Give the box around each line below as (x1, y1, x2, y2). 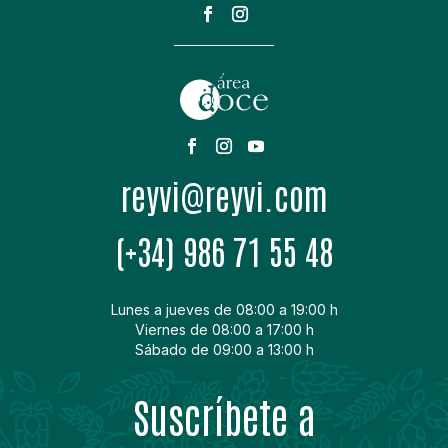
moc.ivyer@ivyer (120, 172, 328, 217)
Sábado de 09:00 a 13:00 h (134, 340, 314, 358)
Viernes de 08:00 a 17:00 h (134, 320, 314, 338)
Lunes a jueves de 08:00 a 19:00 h (110, 300, 338, 318)
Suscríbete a (133, 389, 315, 442)
